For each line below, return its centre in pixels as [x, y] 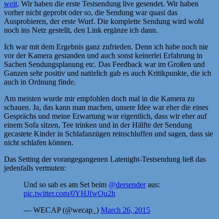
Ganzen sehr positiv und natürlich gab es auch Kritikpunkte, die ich [108, 73]
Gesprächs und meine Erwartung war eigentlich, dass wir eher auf [105, 116]
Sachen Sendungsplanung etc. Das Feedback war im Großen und [104, 64]
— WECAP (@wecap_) [62, 210]
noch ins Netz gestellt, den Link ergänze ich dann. [81, 30]
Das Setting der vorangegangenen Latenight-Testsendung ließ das [105, 159]
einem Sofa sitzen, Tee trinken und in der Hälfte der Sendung [98, 125]
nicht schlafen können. [39, 142]
